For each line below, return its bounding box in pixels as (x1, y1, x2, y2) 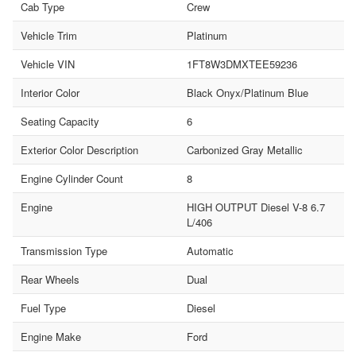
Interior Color (21, 84, 79, 100)
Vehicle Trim (21, 27, 77, 43)
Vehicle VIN (21, 56, 75, 72)
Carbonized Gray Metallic (186, 141, 303, 157)
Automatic (186, 242, 234, 258)
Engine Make (21, 328, 81, 344)
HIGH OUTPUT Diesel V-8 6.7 (186, 199, 325, 215)
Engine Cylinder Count (21, 170, 123, 186)
